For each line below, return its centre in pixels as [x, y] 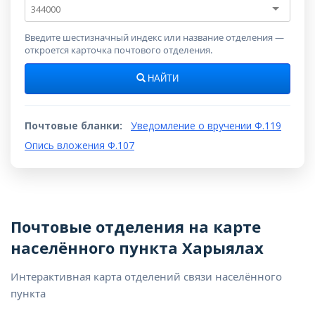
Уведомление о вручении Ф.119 [206, 126]
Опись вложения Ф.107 [79, 145]
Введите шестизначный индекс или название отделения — [154, 37]
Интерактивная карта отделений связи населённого [146, 276]
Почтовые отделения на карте [136, 226]
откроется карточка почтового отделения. [118, 50]
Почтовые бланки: [73, 126]
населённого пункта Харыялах [137, 247]
